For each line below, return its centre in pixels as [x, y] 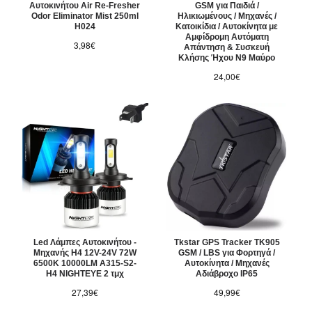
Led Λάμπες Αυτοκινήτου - [85, 243]
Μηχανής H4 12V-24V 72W [85, 253]
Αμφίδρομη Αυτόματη [227, 37]
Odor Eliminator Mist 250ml [85, 16]
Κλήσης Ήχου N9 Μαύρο [227, 58]
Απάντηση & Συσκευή [227, 48]
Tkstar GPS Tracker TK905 [227, 243]
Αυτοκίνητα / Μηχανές [227, 264]
